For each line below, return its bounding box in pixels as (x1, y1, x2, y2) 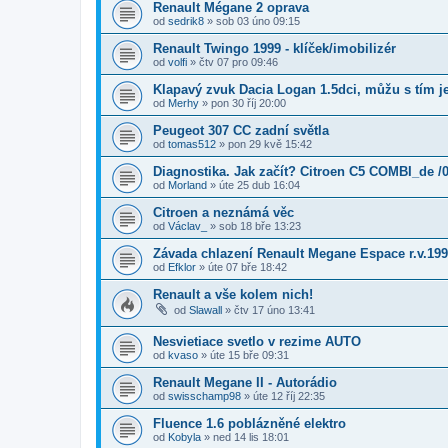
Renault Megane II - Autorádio (153, 374, 337, 390)
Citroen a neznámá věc (153, 205, 294, 221)
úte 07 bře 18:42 (208, 261, 287, 274)
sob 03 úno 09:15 (216, 15, 300, 28)
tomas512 (168, 138, 216, 151)
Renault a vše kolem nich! (153, 287, 313, 303)
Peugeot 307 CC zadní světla (153, 123, 329, 139)
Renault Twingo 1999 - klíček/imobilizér (153, 41, 396, 57)
